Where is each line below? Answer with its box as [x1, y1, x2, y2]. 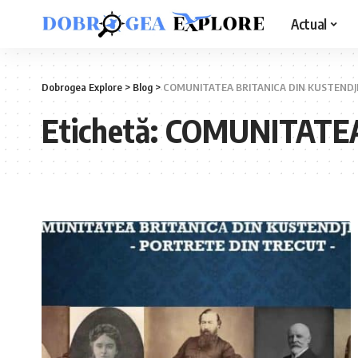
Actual [291, 14, 327, 33]
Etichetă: [42, 110, 165, 150]
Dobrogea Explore [42, 81, 122, 93]
